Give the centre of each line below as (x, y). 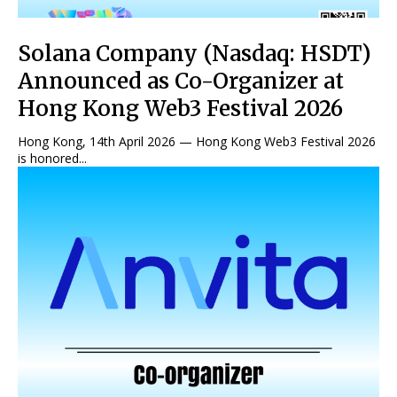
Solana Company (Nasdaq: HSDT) (195, 53)
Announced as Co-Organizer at (181, 81)
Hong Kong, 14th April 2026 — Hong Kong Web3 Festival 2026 (197, 141)
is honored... (52, 158)
